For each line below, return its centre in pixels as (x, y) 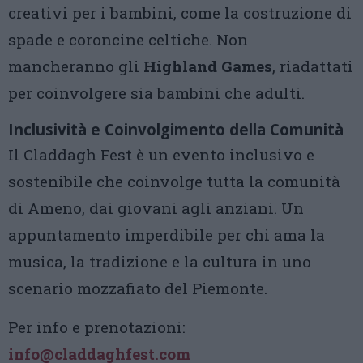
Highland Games (208, 66)
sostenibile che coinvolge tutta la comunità (174, 181)
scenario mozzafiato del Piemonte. (138, 288)
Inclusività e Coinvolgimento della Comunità (176, 129)
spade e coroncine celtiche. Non (128, 39)
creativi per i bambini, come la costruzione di (180, 13)
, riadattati (313, 66)
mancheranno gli (76, 66)
